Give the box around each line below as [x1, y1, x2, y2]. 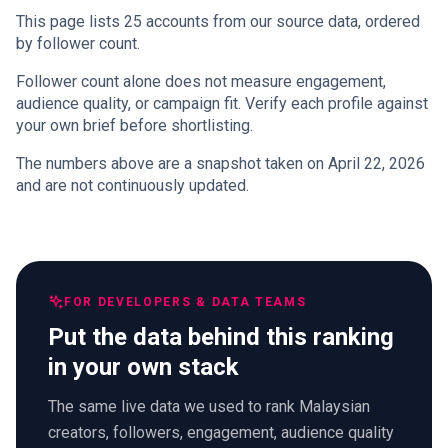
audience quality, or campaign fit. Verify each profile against [16, 93, 428, 113]
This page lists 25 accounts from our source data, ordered [16, 11, 420, 31]
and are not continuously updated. [16, 175, 249, 195]
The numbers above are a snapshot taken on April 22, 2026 [16, 153, 425, 173]
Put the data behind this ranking [48, 322, 394, 351]
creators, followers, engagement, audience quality [48, 422, 394, 442]
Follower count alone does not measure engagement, [16, 71, 386, 91]
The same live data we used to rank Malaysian [48, 396, 370, 416]
